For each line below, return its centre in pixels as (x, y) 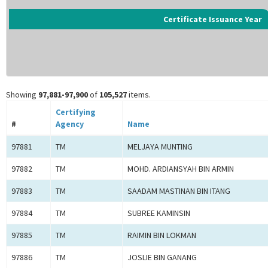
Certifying (76, 112)
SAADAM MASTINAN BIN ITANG (179, 191)
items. (139, 95)
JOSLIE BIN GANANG (162, 258)
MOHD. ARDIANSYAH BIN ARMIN (181, 169)
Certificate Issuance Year (213, 19)
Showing (22, 95)
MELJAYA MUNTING (160, 147)
